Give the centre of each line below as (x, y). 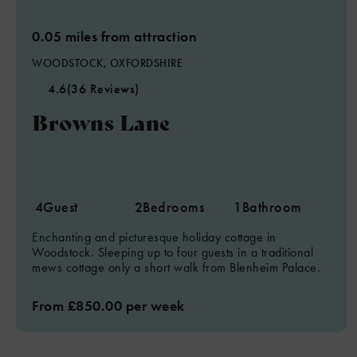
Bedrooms (174, 207)
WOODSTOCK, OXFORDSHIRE (107, 63)
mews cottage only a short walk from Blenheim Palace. (176, 267)
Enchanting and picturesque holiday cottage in (154, 237)
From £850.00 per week (108, 306)
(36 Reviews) (103, 89)
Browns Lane (101, 122)
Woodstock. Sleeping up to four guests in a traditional (173, 252)
